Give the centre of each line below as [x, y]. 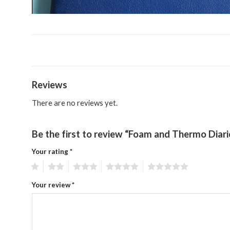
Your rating [51, 152]
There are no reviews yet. [75, 103]
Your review [52, 185]
